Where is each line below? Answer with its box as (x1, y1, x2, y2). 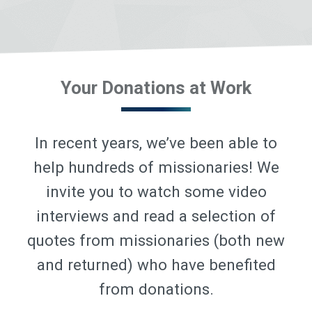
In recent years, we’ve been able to (35, 134, 277, 153)
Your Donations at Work (61, 77, 251, 99)
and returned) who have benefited (36, 256, 276, 274)
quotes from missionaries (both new (27, 231, 285, 250)
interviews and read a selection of (36, 207, 276, 226)
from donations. (98, 280, 214, 299)
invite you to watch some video (45, 182, 267, 201)
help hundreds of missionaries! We (33, 158, 279, 177)
